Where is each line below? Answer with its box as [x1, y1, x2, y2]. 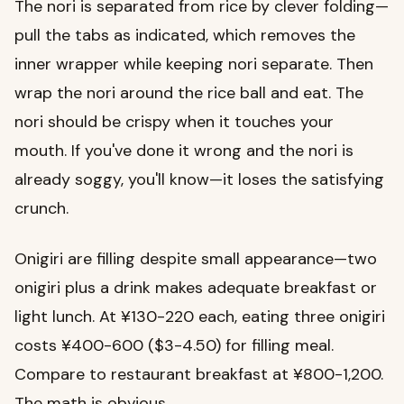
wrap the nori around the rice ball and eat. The [14, 82, 363, 105]
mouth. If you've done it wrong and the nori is [14, 140, 353, 162]
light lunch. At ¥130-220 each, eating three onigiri [14, 306, 385, 328]
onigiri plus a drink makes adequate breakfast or [14, 277, 377, 299]
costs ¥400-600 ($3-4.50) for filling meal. [14, 335, 334, 357]
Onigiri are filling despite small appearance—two [14, 248, 377, 271]
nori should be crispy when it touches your [14, 111, 334, 133]
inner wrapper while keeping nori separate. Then [14, 53, 373, 76]
